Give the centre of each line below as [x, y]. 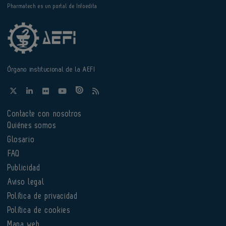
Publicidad [24, 168]
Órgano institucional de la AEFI [52, 69]
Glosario [21, 139]
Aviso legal [26, 182]
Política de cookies [39, 210]
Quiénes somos [32, 125]
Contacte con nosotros [45, 114]
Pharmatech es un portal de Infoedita [52, 6]
